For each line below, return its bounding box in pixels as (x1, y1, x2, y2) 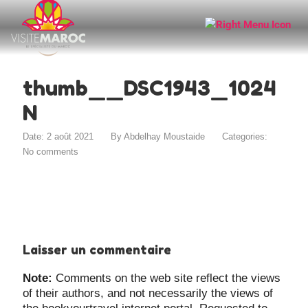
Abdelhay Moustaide (124, 131, 206, 142)
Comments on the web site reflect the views (52, 272, 281, 285)
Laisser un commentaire (23, 242, 172, 257)
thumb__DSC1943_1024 (23, 76, 277, 100)
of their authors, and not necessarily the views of (23, 287, 274, 300)
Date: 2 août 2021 (23, 131, 94, 142)
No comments (23, 146, 79, 157)
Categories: (222, 131, 268, 142)
